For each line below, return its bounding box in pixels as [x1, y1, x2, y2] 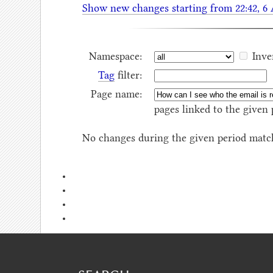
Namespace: [88, 49, 142, 62]
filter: [114, 68, 142, 81]
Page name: [90, 87, 142, 100]
